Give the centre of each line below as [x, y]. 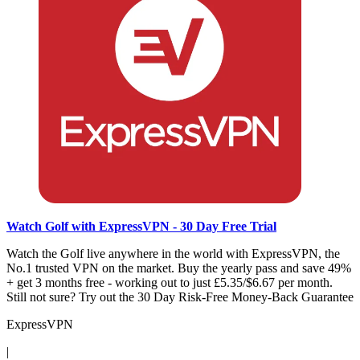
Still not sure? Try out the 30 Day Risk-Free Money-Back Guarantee [180, 297]
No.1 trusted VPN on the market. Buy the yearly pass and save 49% [179, 268]
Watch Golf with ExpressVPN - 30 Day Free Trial [141, 227]
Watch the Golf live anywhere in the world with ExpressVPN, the [173, 254]
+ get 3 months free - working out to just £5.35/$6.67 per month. [170, 283]
